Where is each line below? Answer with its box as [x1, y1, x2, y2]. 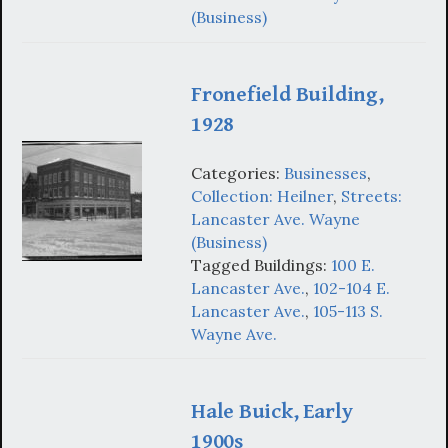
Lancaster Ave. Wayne [191, 208, 360, 229]
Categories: [191, 162, 284, 183]
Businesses [284, 162, 367, 183]
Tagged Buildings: [191, 254, 331, 275]
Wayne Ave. [191, 323, 277, 344]
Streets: [341, 185, 402, 206]
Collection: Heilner [191, 185, 333, 206]
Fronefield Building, [191, 82, 384, 108]
